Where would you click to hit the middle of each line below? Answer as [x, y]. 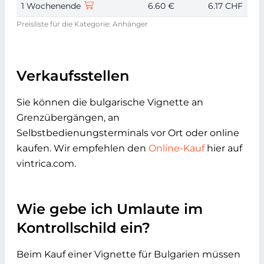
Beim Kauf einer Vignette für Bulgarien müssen [128, 254]
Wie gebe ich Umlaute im [110, 209]
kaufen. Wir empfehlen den [82, 148]
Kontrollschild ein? [83, 227]
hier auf [223, 148]
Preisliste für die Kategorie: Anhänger [82, 24]
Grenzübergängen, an [68, 117]
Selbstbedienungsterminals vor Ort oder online [128, 133]
